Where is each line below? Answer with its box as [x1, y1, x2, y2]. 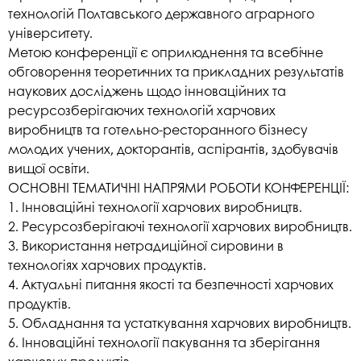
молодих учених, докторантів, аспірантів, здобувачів [8, 139, 338, 158]
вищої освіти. [8, 158, 89, 177]
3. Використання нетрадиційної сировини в [8, 235, 284, 255]
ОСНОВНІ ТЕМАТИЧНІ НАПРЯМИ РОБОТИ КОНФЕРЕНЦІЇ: [8, 177, 349, 197]
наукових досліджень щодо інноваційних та [8, 81, 286, 100]
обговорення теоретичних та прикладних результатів [8, 61, 344, 81]
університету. [8, 23, 93, 42]
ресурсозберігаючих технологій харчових [8, 100, 276, 119]
